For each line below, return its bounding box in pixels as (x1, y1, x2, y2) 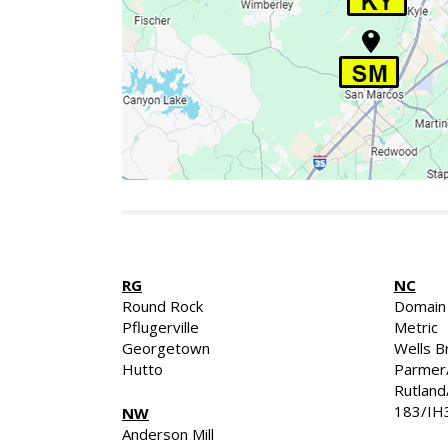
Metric (393, 317, 438, 337)
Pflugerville (122, 317, 199, 337)
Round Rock (122, 296, 203, 316)
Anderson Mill (122, 423, 214, 444)
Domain (393, 296, 446, 316)
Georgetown (122, 338, 210, 358)
